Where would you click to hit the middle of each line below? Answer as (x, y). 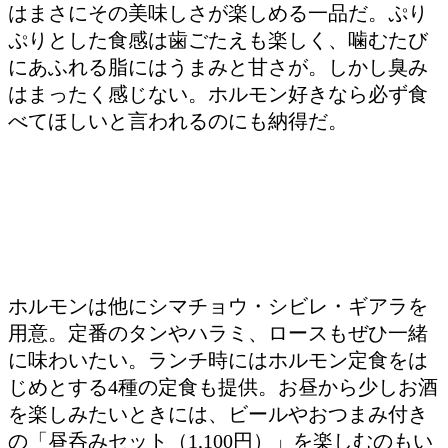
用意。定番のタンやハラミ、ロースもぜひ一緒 (218, 332)
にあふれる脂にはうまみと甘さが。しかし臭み (218, 66)
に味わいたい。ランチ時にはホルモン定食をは (218, 359)
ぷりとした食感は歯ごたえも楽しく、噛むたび (218, 39)
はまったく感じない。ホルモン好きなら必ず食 (218, 93)
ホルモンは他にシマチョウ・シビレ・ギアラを (218, 305)
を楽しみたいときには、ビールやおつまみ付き (218, 413)
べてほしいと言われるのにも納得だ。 (178, 120)
